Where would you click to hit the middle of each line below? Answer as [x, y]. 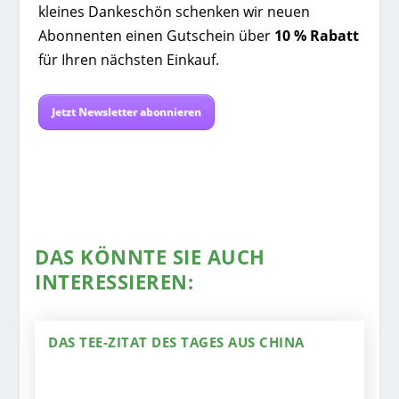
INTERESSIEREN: [114, 282]
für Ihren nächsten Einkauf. [128, 59]
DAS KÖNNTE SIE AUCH [150, 257]
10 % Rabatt [316, 35]
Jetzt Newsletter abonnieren [126, 112]
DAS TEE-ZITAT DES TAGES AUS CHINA [176, 342]
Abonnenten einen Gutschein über [156, 35]
